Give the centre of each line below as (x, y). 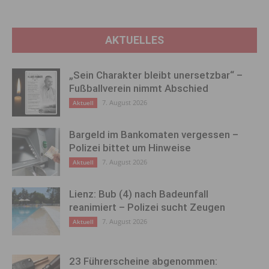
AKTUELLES (134, 40)
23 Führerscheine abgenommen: (143, 261)
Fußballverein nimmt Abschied (139, 89)
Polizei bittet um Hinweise (130, 148)
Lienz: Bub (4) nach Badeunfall (139, 194)
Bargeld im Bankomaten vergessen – (154, 135)
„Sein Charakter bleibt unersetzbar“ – (156, 75)
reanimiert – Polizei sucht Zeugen (147, 207)
